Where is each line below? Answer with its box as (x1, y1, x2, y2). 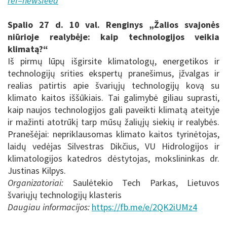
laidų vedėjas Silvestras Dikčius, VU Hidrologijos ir (8, 140, 219, 153)
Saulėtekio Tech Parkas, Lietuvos (63, 177, 219, 189)
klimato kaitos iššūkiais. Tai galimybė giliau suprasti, (8, 92, 219, 104)
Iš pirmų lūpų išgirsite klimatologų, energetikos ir (8, 55, 219, 67)
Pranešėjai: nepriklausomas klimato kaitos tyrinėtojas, (8, 128, 219, 140)
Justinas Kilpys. (8, 165, 66, 177)
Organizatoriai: (8, 177, 63, 189)
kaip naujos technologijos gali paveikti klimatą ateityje (8, 104, 219, 116)
